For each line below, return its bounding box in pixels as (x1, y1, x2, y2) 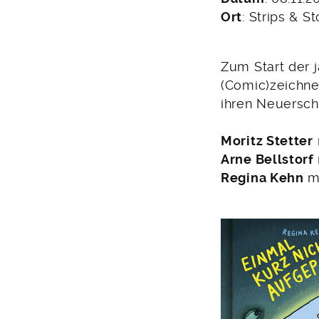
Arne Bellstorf (221, 152, 318, 167)
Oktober (13, 10, 66, 25)
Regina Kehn (221, 171, 304, 186)
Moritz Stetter (221, 134, 313, 149)
